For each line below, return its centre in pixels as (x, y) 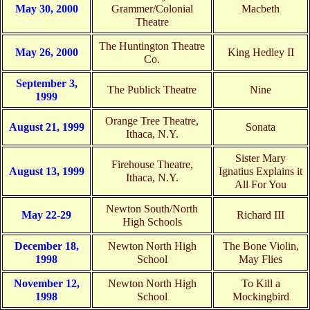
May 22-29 (46, 215)
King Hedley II (261, 53)
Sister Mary (261, 158)
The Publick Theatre (152, 90)
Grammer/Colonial (152, 9)
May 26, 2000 (46, 53)
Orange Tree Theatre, (152, 121)
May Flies (261, 259)
